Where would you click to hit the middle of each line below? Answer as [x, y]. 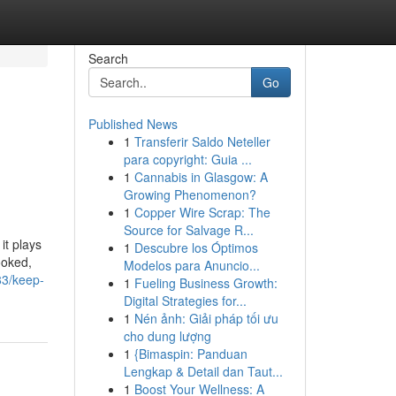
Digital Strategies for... [185, 301]
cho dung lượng [167, 336]
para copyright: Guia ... [187, 159]
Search [108, 58]
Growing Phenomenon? [190, 194]
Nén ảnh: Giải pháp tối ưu [206, 318]
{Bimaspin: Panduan [190, 354]
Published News [133, 124]
